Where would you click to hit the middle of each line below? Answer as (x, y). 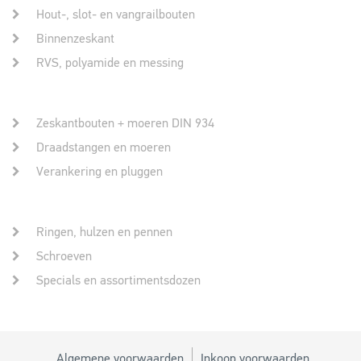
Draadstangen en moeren (104, 149)
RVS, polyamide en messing (110, 64)
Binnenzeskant (75, 40)
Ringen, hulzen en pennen (104, 233)
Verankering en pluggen (100, 173)
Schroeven (64, 257)
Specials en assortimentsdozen (118, 282)
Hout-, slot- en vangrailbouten (116, 16)
